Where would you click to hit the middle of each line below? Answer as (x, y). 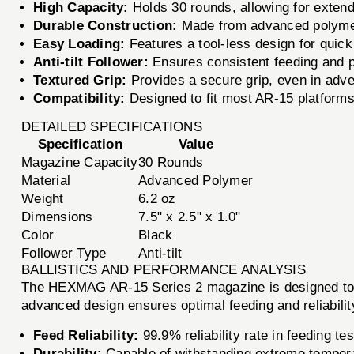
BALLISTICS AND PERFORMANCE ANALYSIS (164, 269)
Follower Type (64, 253)
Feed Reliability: (86, 335)
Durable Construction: (105, 25)
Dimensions (57, 217)
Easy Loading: (79, 43)
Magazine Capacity (80, 162)
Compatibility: (79, 98)
